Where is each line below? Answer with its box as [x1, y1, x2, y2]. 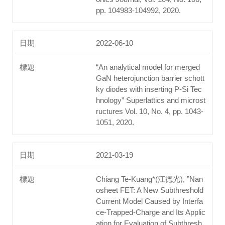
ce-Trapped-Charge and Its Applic [96, 208, 205, 217]
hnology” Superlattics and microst [96, 96, 205, 105]
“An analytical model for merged [96, 63, 200, 72]
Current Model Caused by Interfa [96, 197, 203, 206]
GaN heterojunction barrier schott [96, 74, 204, 83]
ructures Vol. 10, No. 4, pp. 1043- [96, 107, 203, 116]
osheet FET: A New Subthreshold [96, 186, 203, 195]
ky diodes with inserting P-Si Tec [96, 85, 202, 94]
